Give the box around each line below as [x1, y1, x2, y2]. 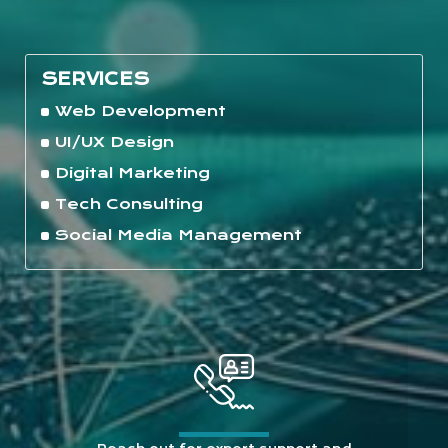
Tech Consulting [55, 195, 203, 214]
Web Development [55, 102, 226, 121]
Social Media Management [55, 226, 302, 245]
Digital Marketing [55, 164, 210, 183]
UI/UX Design [55, 133, 174, 152]
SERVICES [41, 69, 149, 90]
